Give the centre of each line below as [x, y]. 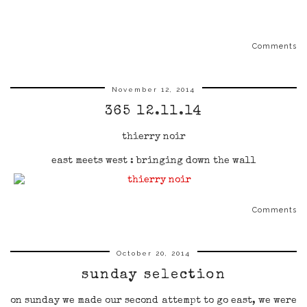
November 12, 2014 [153, 89]
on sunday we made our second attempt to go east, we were [153, 301]
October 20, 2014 [153, 253]
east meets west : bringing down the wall [153, 161]
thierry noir [153, 137]
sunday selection [153, 275]
